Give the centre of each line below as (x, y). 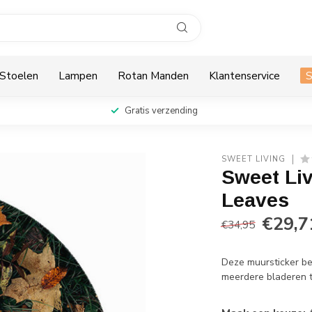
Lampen (78, 76)
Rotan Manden (153, 76)
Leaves (256, 200)
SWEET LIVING (254, 159)
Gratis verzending (161, 111)
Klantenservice (244, 76)
